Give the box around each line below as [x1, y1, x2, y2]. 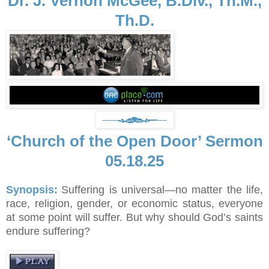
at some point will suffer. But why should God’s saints [6, 211, 263, 224]
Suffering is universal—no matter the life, [61, 184, 264, 196]
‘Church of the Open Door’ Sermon [6, 132, 263, 151]
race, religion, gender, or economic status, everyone [6, 198, 263, 210]
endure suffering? [6, 225, 90, 238]
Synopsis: [6, 184, 58, 196]
